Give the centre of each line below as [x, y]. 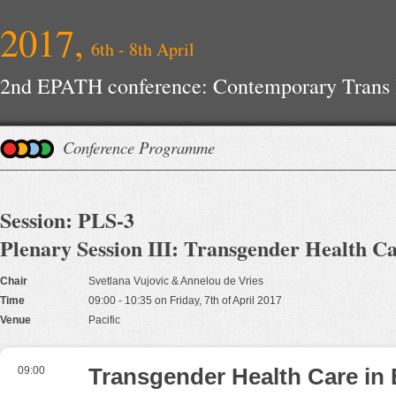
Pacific [104, 320]
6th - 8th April [143, 49]
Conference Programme [139, 147]
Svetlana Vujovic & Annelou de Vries [176, 281]
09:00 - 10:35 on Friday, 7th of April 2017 [185, 301]
